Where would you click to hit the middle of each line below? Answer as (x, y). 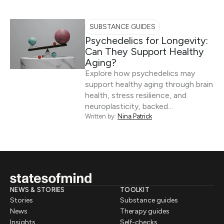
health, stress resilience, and (136, 95)
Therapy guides (145, 211)
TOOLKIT (135, 189)
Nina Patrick (135, 116)
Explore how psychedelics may (140, 73)
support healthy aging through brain (149, 84)
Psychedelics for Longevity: (146, 40)
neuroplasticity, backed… (129, 106)
